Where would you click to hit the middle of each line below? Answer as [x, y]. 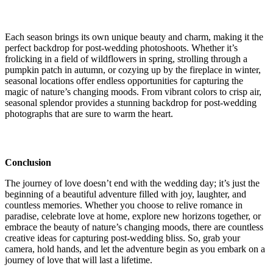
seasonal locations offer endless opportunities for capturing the [124, 81]
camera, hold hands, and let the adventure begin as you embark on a [135, 249]
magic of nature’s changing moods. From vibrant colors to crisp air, [133, 92]
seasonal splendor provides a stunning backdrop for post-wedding [131, 103]
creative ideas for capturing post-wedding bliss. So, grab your [122, 238]
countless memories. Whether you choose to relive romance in [124, 205]
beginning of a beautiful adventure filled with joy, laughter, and [126, 194]
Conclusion [28, 163]
